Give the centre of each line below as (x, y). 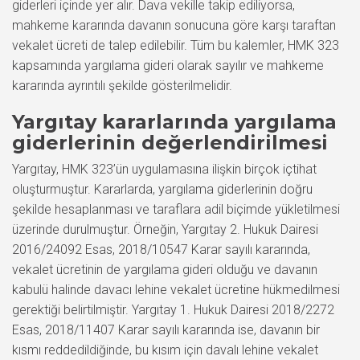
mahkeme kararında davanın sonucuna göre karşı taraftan (174, 25)
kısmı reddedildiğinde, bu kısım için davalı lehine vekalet (165, 350)
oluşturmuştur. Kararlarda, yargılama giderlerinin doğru (162, 189)
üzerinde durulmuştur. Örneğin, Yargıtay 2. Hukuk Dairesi (165, 229)
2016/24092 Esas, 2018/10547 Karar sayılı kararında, (161, 250)
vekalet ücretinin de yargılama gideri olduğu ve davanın (165, 270)
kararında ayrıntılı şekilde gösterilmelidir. (122, 86)
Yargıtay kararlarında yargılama (174, 122)
